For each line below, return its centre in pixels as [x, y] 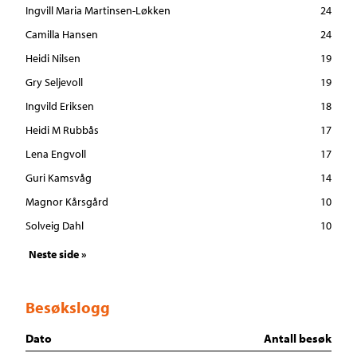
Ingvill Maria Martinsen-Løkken [98, 11]
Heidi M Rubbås [62, 130]
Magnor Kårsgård [67, 202]
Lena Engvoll [56, 154]
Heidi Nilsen [53, 59]
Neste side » [57, 255]
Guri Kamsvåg [59, 178]
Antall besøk [298, 339]
